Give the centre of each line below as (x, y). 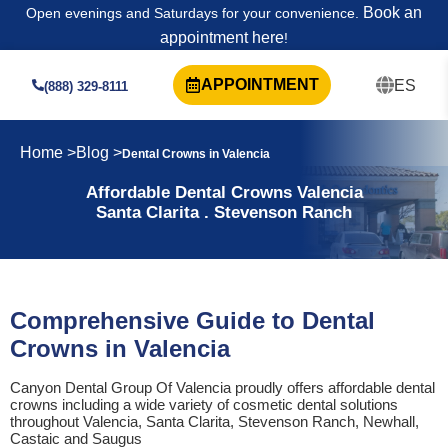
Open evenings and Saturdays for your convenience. (192, 13)
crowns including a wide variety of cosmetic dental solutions (204, 404)
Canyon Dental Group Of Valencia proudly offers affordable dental (222, 387)
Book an (390, 12)
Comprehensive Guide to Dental (192, 320)
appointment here (222, 37)
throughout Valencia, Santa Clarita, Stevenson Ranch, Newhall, (214, 421)
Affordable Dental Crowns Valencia (224, 192)
